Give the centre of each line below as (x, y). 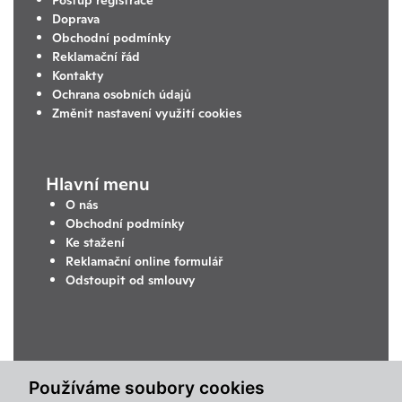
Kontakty (78, 75)
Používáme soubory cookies (147, 387)
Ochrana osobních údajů (121, 94)
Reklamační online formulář (144, 262)
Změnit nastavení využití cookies (146, 113)
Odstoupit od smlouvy (130, 280)
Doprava (75, 18)
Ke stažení (95, 243)
